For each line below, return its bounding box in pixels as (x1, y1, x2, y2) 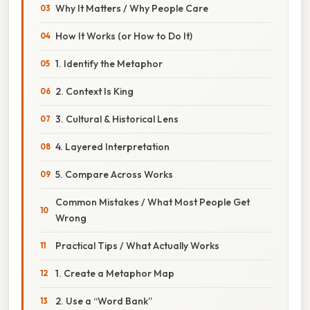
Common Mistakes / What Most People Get (55, 195, 250, 208)
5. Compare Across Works (55, 167, 173, 181)
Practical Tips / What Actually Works (55, 239, 219, 252)
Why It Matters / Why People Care (55, 1, 208, 15)
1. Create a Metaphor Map (55, 266, 174, 280)
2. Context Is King (55, 84, 134, 98)
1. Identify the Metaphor (55, 57, 163, 70)
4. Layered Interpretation (55, 140, 170, 153)
